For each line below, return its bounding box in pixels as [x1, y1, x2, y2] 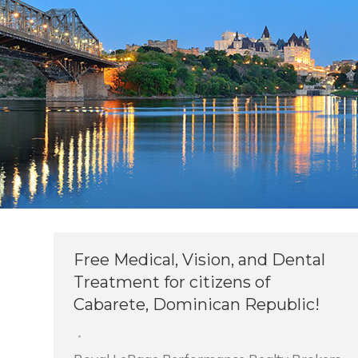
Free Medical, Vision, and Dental [74, 250, 325, 269]
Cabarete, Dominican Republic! [74, 295, 320, 314]
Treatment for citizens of [74, 272, 270, 292]
